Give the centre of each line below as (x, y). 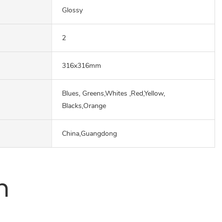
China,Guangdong (89, 133)
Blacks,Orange (84, 106)
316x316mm (82, 65)
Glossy (72, 10)
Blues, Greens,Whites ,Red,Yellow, (113, 93)
